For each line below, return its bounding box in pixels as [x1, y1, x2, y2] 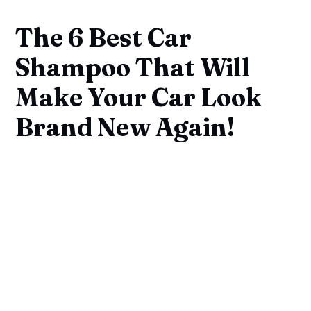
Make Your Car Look [15, 81, 262, 112]
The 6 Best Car [15, 22, 192, 53]
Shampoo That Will [15, 51, 251, 83]
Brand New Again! [15, 111, 235, 142]
